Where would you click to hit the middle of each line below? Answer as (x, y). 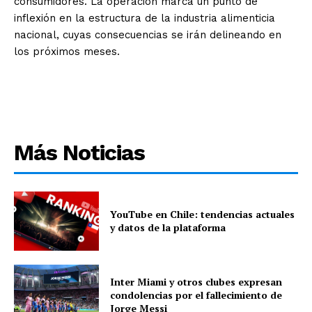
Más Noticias (79, 152)
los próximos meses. (67, 51)
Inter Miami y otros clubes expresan (196, 281)
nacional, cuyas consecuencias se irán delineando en (148, 34)
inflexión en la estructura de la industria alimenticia (145, 18)
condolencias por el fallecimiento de (196, 295)
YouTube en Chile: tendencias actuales (203, 214)
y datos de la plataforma (168, 228)
